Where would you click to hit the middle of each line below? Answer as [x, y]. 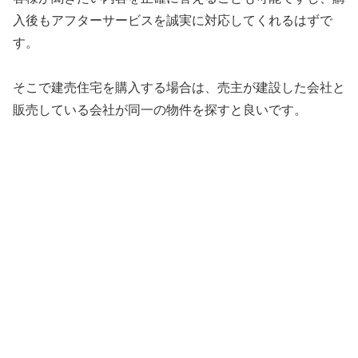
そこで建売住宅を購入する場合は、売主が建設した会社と [179, 88]
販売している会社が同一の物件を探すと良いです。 [160, 110]
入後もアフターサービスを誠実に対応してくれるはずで [173, 20]
